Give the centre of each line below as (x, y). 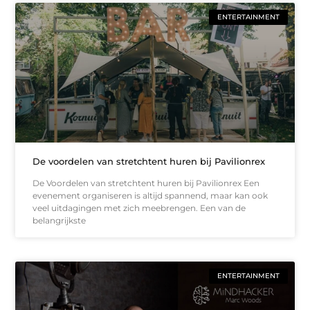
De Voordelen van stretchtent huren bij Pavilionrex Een (146, 183)
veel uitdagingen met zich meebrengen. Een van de (139, 208)
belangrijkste (60, 220)
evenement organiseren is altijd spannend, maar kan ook (151, 195)
